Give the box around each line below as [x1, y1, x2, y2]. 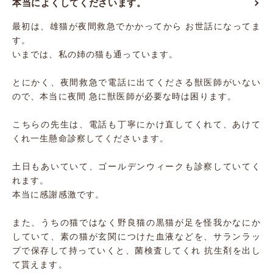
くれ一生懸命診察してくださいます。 [12, 133, 169, 143]
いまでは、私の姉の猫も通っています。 [12, 49, 179, 59]
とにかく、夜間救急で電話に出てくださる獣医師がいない [12, 77, 261, 87]
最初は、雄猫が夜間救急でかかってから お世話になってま [12, 21, 261, 31]
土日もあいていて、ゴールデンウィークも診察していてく [12, 161, 261, 171]
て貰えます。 [12, 260, 68, 269]
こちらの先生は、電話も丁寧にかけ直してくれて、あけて [12, 119, 261, 129]
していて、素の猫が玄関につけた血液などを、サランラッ [12, 232, 261, 241]
